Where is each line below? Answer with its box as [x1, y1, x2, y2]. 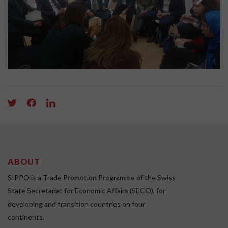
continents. [8, 213, 44, 222]
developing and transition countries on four [8, 199, 145, 209]
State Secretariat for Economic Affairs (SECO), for [8, 186, 165, 195]
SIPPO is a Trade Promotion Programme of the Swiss [8, 173, 176, 182]
